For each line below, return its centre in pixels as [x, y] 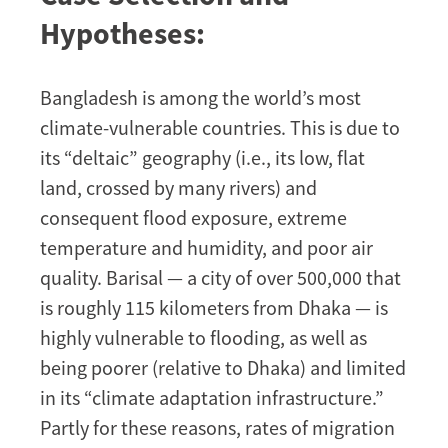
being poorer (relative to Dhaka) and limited [223, 367]
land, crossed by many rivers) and [178, 187]
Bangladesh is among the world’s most [200, 97]
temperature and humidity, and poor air [206, 247]
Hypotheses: [122, 32]
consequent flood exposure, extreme [193, 217]
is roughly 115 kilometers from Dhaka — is [214, 307]
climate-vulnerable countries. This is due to [220, 127]
